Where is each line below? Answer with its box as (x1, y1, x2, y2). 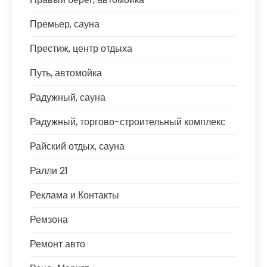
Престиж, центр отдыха (30, 42, 132, 55)
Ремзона (30, 213, 68, 226)
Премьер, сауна (30, 17, 100, 31)
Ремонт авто (30, 237, 85, 251)
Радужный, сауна (30, 91, 105, 104)
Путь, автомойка (30, 66, 102, 80)
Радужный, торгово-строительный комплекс (30, 115, 225, 129)
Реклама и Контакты (30, 188, 119, 202)
